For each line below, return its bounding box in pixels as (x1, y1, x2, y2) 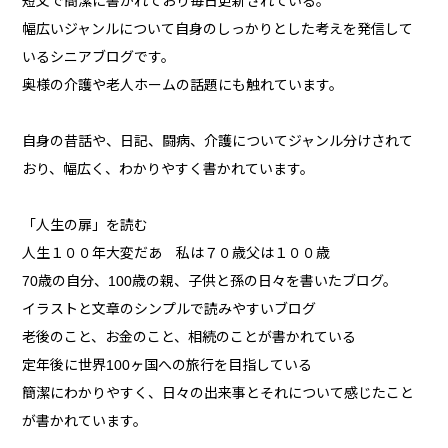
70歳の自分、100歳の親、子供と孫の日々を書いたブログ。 (22, 273, 398, 290)
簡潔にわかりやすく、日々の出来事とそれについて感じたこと (22, 385, 415, 402)
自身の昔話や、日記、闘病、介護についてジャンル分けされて (22, 133, 414, 150)
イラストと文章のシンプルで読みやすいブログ (22, 301, 317, 318)
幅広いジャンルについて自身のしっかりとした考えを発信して (22, 21, 414, 38)
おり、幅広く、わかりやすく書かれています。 (22, 161, 315, 178)
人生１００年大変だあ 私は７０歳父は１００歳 (22, 245, 331, 262)
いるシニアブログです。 (22, 49, 176, 66)
